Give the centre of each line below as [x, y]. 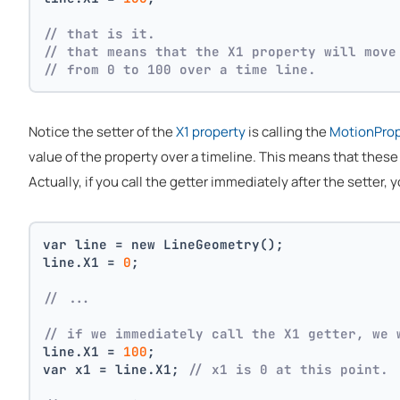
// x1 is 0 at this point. [288, 370]
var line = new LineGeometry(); [164, 245]
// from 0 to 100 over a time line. [180, 69]
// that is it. [104, 33]
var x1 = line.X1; [116, 370]
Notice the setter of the [102, 132]
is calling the [287, 132]
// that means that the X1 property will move [220, 51]
